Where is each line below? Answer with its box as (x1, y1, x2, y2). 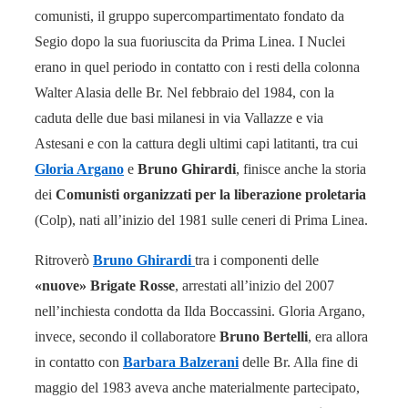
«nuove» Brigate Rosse (35, 278, 175, 293)
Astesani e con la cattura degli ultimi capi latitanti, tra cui (35, 136, 358, 151)
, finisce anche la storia (236, 161, 366, 177)
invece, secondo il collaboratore (35, 329, 216, 344)
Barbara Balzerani (123, 354, 239, 370)
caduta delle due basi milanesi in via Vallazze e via (35, 110, 323, 126)
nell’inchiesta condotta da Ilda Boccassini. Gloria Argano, (35, 303, 365, 319)
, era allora (308, 329, 368, 344)
